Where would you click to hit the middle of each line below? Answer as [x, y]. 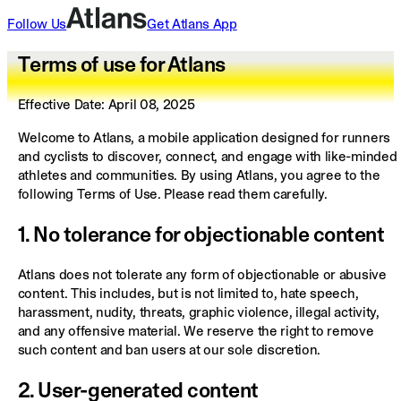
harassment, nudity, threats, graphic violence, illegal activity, [198, 312]
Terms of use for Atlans [121, 64]
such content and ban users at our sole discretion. [169, 350]
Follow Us [37, 24]
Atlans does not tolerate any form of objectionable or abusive [202, 275]
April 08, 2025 [151, 105]
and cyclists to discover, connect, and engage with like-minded [207, 156]
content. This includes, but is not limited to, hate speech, [188, 294]
